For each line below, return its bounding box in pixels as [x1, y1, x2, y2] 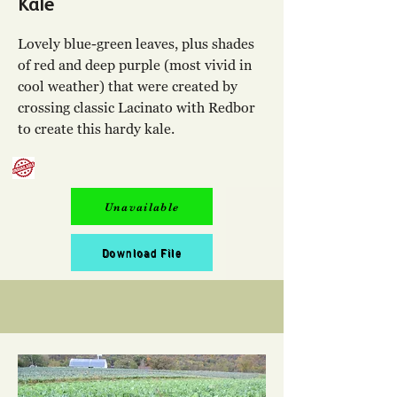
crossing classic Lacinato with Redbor [18, 99, 255, 115]
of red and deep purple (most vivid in [18, 57, 252, 73]
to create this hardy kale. [18, 121, 178, 136]
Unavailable [104, 199, 180, 214]
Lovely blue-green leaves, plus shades [18, 35, 254, 51]
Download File [102, 246, 182, 259]
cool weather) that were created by [18, 78, 237, 94]
